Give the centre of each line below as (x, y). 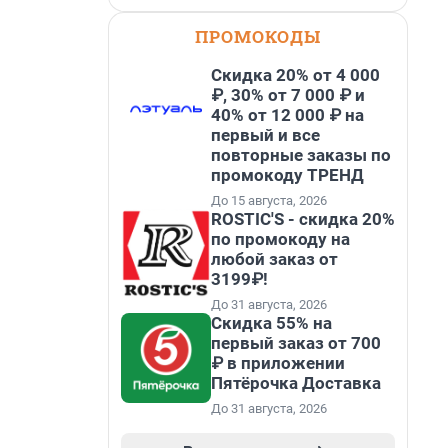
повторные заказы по (301, 155)
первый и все (265, 135)
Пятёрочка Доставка (296, 383)
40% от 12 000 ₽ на (287, 115)
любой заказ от (274, 259)
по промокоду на (280, 239)
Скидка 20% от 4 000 (295, 75)
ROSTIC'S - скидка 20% (303, 219)
